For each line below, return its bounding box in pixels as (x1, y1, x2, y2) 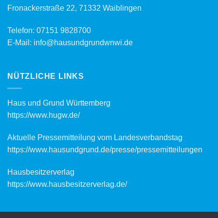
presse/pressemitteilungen (111, 145, 202, 154)
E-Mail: (7, 38, 34, 47)
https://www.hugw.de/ (7, 110, 80, 119)
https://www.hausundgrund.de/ (7, 145, 111, 154)
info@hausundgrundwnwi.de (34, 38, 133, 47)
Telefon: (7, 26, 36, 35)
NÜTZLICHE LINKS (7, 72, 84, 81)
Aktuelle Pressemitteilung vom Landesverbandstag (7, 133, 182, 142)
